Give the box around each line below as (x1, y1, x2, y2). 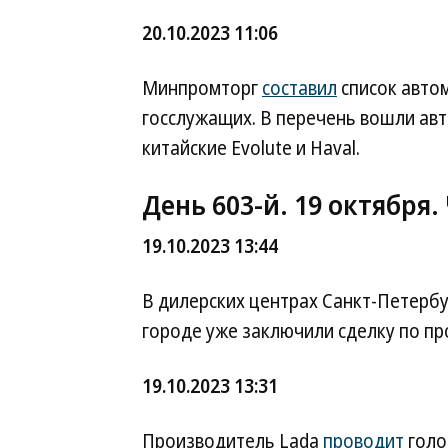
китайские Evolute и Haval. (142, 135, 360, 161)
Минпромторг (142, 75, 262, 101)
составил (262, 75, 337, 101)
